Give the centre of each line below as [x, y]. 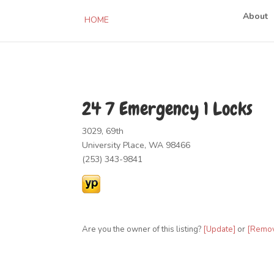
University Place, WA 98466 [136, 145]
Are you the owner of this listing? [143, 229]
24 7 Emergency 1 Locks [168, 109]
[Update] [220, 229]
